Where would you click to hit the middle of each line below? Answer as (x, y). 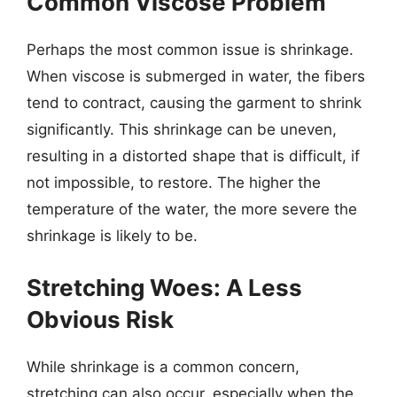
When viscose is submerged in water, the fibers (196, 76)
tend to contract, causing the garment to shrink (194, 103)
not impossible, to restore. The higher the (174, 183)
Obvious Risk (100, 319)
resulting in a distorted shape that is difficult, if (193, 156)
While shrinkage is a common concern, (163, 366)
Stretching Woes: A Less (164, 287)
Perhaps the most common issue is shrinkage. (190, 50)
